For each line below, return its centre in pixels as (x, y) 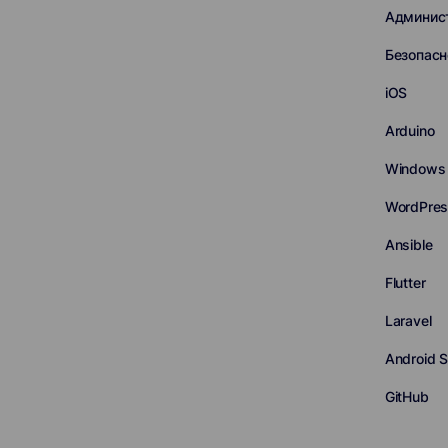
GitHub (406, 396)
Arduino (409, 130)
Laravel (408, 320)
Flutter (405, 282)
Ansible (408, 244)
